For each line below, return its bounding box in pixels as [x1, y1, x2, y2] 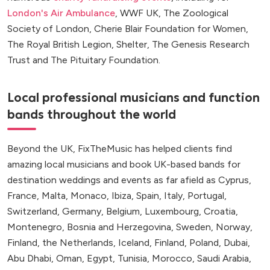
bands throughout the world [7, 107, 176, 123]
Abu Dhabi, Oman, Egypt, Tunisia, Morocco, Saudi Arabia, [7, 253, 251, 265]
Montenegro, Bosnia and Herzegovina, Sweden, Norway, [7, 221, 253, 233]
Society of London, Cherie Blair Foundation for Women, [7, 23, 248, 35]
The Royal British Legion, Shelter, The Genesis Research [7, 39, 250, 51]
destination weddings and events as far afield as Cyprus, [7, 174, 251, 186]
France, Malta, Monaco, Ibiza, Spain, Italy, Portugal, [7, 190, 227, 202]
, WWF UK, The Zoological [115, 7, 228, 19]
